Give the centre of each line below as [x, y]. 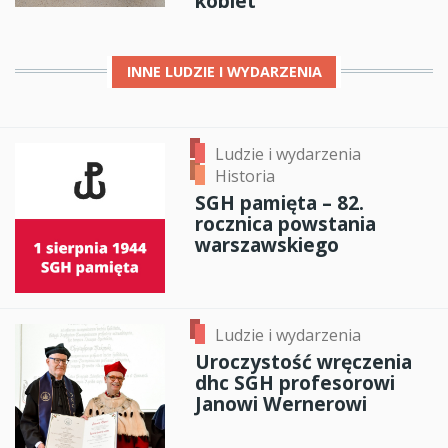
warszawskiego [267, 244]
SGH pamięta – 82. [279, 202]
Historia [245, 176]
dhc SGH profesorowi [295, 382]
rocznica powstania [285, 223]
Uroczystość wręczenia [303, 361]
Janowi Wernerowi [281, 403]
